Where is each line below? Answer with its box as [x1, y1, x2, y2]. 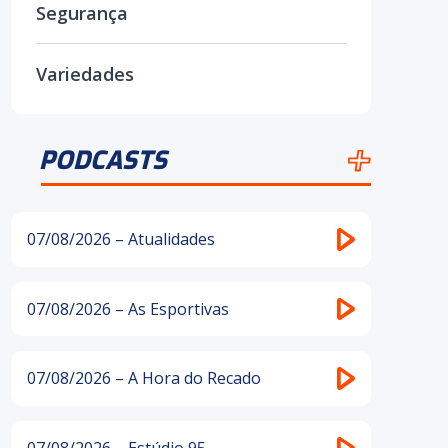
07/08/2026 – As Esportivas [27, 297, 229, 320]
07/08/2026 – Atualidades [27, 228, 215, 251]
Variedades [36, 62, 134, 86]
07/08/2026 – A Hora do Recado [27, 367, 261, 390]
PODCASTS [39, 144, 167, 177]
